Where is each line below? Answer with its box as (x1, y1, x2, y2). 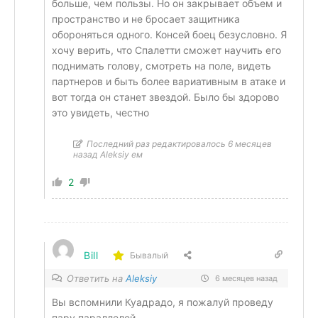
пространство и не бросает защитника (52, 12, 240, 25)
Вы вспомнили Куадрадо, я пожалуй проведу (52, 295, 273, 308)
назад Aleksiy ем (73, 148, 143, 160)
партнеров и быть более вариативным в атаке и (52, 75, 285, 87)
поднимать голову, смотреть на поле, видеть (52, 59, 271, 72)
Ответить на (67, 272, 126, 284)
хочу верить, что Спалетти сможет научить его (52, 43, 281, 56)
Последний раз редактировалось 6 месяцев (87, 138, 272, 149)
